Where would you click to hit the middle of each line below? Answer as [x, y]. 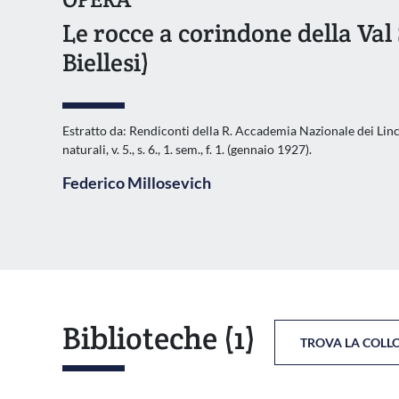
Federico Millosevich [137, 182]
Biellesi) [106, 62]
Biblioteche [140, 338]
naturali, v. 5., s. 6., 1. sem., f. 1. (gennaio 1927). [187, 149]
